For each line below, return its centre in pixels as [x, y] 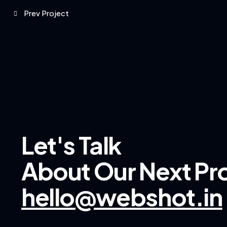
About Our [80, 170]
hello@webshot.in [122, 196]
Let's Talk [71, 144]
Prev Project [46, 13]
